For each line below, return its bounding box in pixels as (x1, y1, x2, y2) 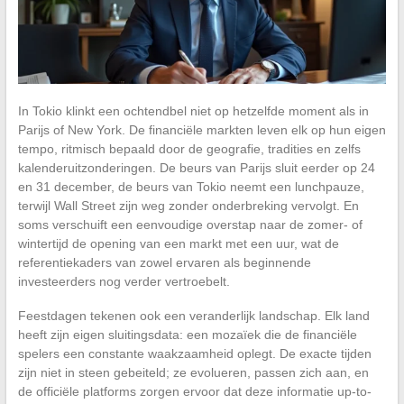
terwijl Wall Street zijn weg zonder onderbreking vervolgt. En (17, 197, 359, 213)
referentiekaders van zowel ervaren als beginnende (17, 254, 311, 270)
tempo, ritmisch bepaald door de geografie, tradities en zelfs (17, 141, 361, 156)
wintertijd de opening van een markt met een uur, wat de (17, 235, 339, 251)
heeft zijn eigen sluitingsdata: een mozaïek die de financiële (17, 326, 357, 342)
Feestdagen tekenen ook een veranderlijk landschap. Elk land (17, 308, 370, 323)
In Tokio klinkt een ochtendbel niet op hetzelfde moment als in (17, 103, 369, 118)
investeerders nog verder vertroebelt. (17, 273, 230, 289)
